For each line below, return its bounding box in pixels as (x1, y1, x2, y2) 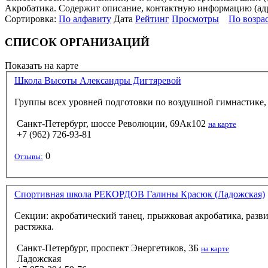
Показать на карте (5, 60, 78, 71)
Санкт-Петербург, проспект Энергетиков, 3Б (17, 243, 199, 254)
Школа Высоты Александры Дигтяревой (14, 75, 181, 86)
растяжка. (14, 221, 54, 232)
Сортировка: (5, 14, 59, 25)
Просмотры (172, 14, 219, 25)
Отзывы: (14, 152, 43, 162)
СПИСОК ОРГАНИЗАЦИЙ (5, 36, 150, 49)
